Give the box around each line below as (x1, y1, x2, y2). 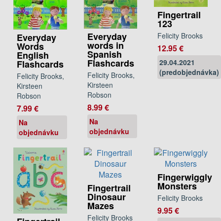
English (17, 49, 49, 62)
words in (87, 38, 124, 52)
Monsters (157, 180, 197, 193)
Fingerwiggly (157, 171, 213, 184)
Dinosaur (87, 190, 126, 204)
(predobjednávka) (159, 67, 220, 77)
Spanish (87, 47, 122, 61)
